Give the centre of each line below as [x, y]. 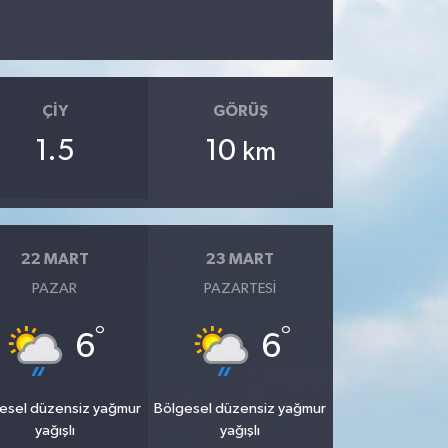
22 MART [54, 259]
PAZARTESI [240, 288]
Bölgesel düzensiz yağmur [240, 408]
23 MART [240, 259]
